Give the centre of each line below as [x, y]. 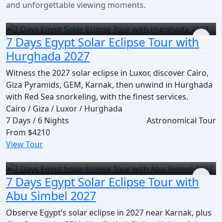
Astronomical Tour [181, 121]
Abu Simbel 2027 [51, 195]
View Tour [25, 144]
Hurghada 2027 [48, 56]
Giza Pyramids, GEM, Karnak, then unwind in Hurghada [109, 85]
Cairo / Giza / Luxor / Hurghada [64, 109]
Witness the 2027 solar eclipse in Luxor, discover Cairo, [107, 73]
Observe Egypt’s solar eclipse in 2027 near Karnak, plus [109, 212]
